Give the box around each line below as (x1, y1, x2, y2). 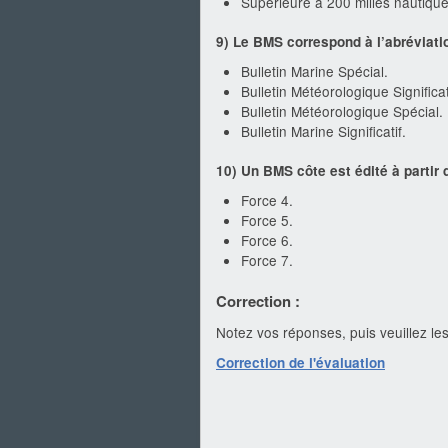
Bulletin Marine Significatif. (241, 121, 406, 141)
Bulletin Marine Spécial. (241, 61, 388, 81)
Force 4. (241, 190, 293, 210)
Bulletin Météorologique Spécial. (241, 101, 443, 121)
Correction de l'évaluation (216, 353, 385, 372)
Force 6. (241, 230, 293, 250)
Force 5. (241, 210, 293, 230)
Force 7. (241, 250, 293, 270)
